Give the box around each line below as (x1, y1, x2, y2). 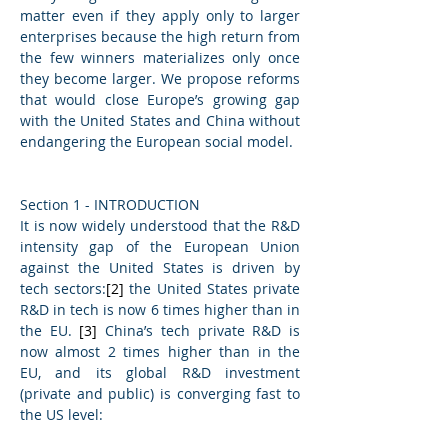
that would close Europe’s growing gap (20, 90, 300, 109)
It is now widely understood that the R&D (20, 216, 300, 235)
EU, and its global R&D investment (20, 363, 300, 382)
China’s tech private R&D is (97, 321, 301, 340)
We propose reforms (161, 69, 300, 88)
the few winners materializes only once (20, 48, 300, 67)
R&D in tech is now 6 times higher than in (20, 300, 300, 319)
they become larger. (20, 69, 156, 88)
